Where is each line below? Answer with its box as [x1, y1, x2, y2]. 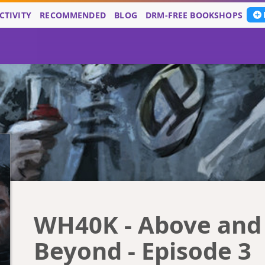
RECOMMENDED [40, 9, 106, 21]
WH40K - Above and [33, 208, 261, 241]
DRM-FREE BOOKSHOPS [146, 9, 243, 21]
